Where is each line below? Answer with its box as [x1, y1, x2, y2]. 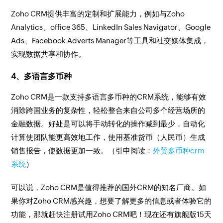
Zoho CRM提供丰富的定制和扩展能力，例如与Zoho [11, 9, 185, 18]
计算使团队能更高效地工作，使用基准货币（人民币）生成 [11, 133, 206, 141]
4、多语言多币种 [11, 72, 72, 81]
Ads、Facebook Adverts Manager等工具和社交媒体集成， [11, 36, 209, 45]
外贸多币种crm [153, 146, 205, 155]
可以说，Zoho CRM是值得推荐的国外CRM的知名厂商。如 [11, 183, 207, 192]
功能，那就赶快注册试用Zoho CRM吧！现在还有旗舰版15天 [11, 210, 212, 219]
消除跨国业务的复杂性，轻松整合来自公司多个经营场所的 [11, 106, 206, 114]
